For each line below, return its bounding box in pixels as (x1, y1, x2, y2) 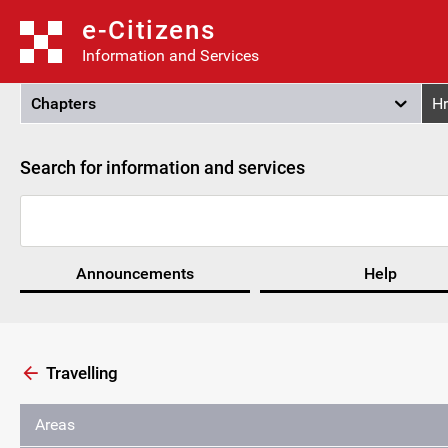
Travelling (46, 362, 118, 383)
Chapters (31, 94, 96, 113)
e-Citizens (82, 15, 216, 45)
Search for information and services (20, 157, 305, 178)
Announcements (76, 263, 194, 283)
